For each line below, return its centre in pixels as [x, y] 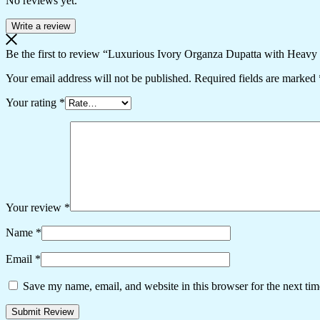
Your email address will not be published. [99, 79]
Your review [35, 208]
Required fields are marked [256, 79]
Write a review [41, 26]
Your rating [32, 103]
